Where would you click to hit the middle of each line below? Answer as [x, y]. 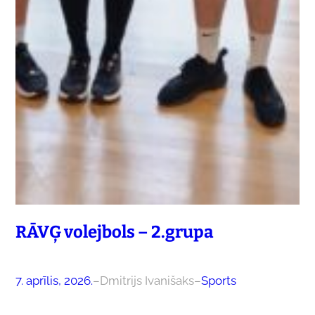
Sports [218, 280]
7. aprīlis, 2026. [54, 280]
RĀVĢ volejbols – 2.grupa [114, 232]
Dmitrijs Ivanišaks [147, 280]
